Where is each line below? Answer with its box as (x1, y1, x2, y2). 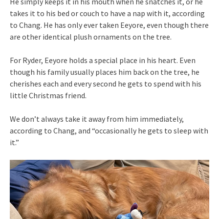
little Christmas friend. (10, 90, 87, 101)
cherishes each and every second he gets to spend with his (10, 79, 201, 89)
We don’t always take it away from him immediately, (10, 114, 184, 124)
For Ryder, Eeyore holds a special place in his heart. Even (10, 55, 196, 66)
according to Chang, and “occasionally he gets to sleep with (10, 126, 208, 136)
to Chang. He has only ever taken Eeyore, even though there (10, 20, 209, 30)
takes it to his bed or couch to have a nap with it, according (10, 8, 205, 19)
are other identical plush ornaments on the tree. (10, 32, 172, 42)
